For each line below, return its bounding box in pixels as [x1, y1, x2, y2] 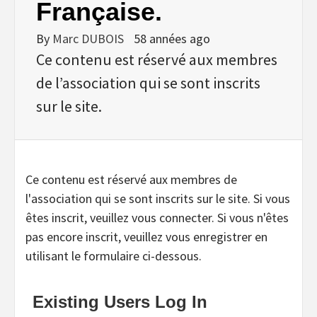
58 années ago [134, 30, 210, 47]
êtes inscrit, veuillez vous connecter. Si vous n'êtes [25, 209, 289, 226]
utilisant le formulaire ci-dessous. [25, 247, 202, 264]
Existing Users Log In [33, 292, 207, 311]
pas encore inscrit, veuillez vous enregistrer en [25, 228, 267, 245]
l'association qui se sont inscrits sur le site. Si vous [25, 190, 290, 207]
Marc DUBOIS [52, 30, 127, 47]
